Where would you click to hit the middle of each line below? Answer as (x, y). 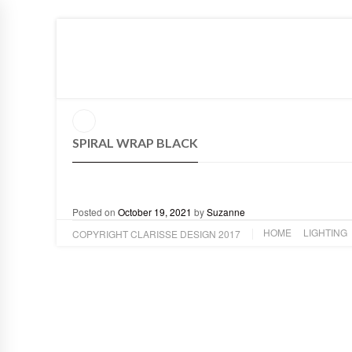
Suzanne (226, 212)
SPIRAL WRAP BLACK (135, 143)
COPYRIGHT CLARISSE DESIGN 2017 (156, 233)
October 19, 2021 (155, 212)
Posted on (95, 212)
